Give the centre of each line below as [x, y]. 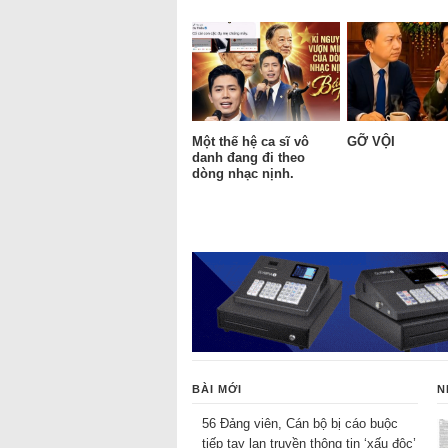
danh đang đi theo [248, 157]
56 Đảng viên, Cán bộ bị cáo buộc [300, 423]
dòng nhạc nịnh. [243, 173]
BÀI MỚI [217, 388]
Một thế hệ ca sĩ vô [250, 141]
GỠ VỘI [371, 141]
